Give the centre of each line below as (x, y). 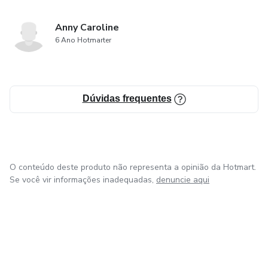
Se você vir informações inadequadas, (82, 179)
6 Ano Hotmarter (83, 40)
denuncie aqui (183, 179)
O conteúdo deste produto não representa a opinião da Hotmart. (133, 167)
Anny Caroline (87, 27)
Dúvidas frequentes (127, 98)
